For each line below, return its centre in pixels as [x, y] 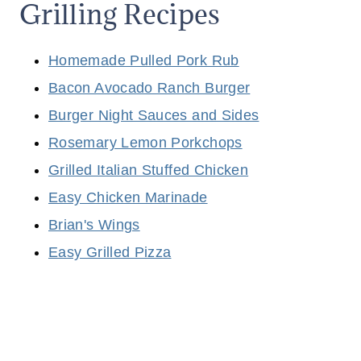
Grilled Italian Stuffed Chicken [149, 170]
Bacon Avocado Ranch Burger [149, 87]
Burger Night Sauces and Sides [154, 115]
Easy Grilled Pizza [110, 252]
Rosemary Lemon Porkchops [145, 142]
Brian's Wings [94, 224]
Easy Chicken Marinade [128, 197]
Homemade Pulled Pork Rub [144, 60]
